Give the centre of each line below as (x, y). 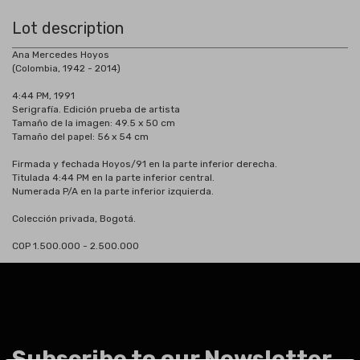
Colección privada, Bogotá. (74, 219)
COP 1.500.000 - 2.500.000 (76, 246)
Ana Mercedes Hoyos (61, 55)
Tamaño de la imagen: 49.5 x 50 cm (94, 123)
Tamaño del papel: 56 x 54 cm (80, 137)
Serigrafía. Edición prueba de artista (96, 109)
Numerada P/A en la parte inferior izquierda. (113, 191)
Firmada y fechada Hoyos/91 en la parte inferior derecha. (145, 164)
